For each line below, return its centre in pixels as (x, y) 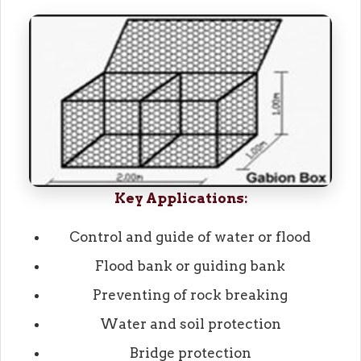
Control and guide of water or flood (190, 237)
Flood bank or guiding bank (190, 266)
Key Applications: (180, 199)
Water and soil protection (190, 324)
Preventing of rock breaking (190, 295)
